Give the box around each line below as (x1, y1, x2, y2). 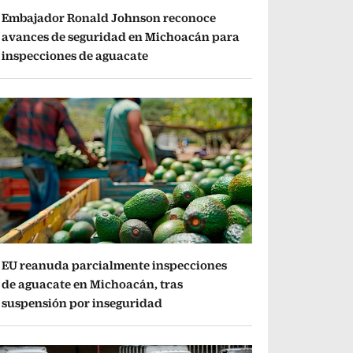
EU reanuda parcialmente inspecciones (2, 258, 228, 273)
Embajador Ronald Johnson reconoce (2, 10, 217, 24)
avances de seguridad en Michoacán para (2, 29, 240, 43)
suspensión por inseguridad (2, 296, 163, 310)
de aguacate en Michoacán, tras (2, 277, 184, 292)
